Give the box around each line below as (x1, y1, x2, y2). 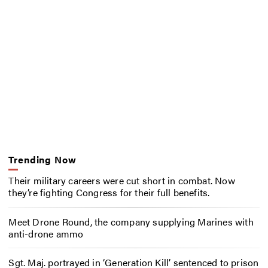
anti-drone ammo (8, 226, 84, 240)
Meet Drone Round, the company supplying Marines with (8, 214, 254, 229)
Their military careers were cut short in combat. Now (8, 173, 235, 187)
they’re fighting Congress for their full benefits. (8, 185, 210, 199)
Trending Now (8, 153, 77, 167)
